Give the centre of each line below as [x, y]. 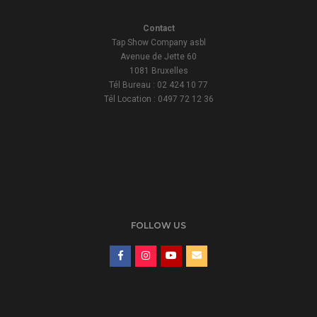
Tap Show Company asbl [158, 43]
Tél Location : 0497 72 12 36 [158, 99]
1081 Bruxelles [158, 71]
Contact [158, 29]
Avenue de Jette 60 [158, 57]
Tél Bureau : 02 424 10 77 [158, 85]
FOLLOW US [158, 225]
